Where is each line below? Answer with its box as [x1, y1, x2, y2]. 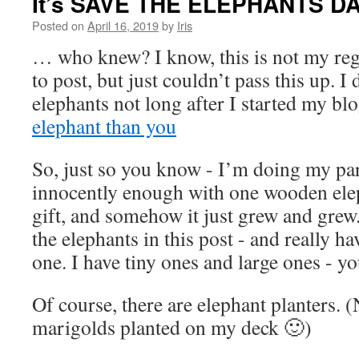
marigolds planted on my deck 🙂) [32, 313, 312, 341]
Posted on [32, 17, 84, 34]
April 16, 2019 [87, 17, 159, 34]
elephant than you [32, 112, 176, 139]
